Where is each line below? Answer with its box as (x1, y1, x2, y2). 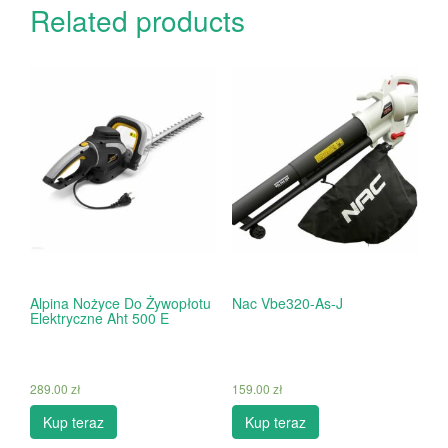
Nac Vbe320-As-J (231, 293, 343, 314)
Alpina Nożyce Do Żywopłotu (30, 293, 211, 314)
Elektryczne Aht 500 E (30, 308, 169, 329)
